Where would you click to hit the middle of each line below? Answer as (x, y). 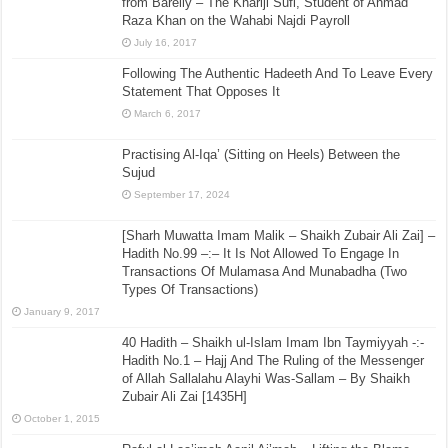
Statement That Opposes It (201, 91)
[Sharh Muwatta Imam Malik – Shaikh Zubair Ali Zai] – (279, 236)
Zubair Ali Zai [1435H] (185, 397)
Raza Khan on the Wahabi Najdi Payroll (236, 20)
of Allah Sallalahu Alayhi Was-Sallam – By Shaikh (266, 379)
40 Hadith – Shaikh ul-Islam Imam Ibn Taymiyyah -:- (273, 343)
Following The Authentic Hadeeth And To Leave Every (278, 73)
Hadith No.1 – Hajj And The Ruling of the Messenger (273, 361)
